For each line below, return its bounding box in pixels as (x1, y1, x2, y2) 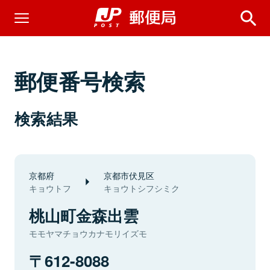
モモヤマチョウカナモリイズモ (29, 227, 147, 239)
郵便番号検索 (14, 65, 146, 96)
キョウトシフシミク (104, 182, 180, 194)
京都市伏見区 (104, 169, 154, 181)
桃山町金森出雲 (29, 204, 139, 227)
